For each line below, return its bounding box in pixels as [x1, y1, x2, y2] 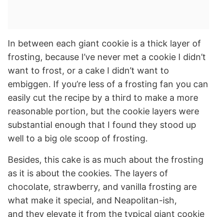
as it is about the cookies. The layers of [8, 168, 168, 178]
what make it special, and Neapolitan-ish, [8, 195, 177, 205]
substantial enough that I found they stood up [8, 119, 196, 130]
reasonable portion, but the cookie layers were [8, 106, 199, 116]
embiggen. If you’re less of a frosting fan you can [8, 78, 208, 89]
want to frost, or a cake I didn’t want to [8, 65, 169, 76]
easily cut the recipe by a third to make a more [8, 92, 198, 103]
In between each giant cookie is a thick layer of [8, 38, 201, 48]
